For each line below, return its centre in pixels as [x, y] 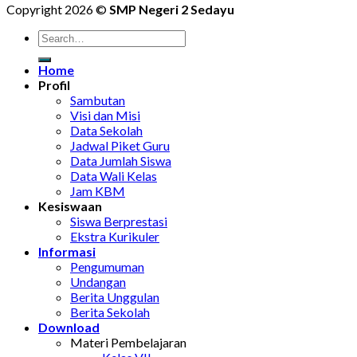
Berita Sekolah [110, 312]
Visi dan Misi [105, 115]
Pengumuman [107, 266]
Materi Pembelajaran [128, 342]
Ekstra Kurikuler [115, 236]
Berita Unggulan [115, 296]
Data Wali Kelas [114, 175]
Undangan [98, 281]
